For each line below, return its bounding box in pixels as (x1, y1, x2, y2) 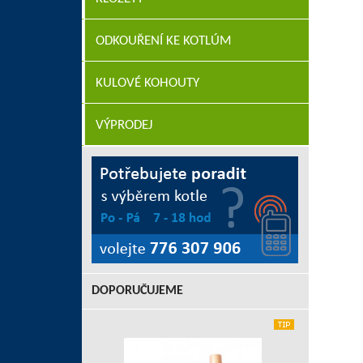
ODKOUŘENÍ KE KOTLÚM (95, 34, 232, 48)
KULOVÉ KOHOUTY (95, 76, 199, 90)
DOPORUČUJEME (91, 284, 183, 297)
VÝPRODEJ (95, 118, 152, 132)
